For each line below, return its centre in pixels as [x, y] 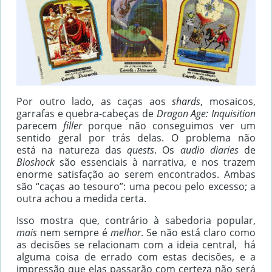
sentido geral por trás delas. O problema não [136, 138]
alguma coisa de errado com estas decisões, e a [136, 257]
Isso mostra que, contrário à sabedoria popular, [136, 220]
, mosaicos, [228, 101]
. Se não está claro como [198, 232]
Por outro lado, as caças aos [94, 101]
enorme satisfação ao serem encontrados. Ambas [136, 174]
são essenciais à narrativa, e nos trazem [155, 162]
